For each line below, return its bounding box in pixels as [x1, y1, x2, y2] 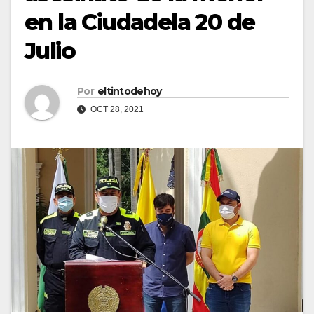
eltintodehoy [97, 85, 162, 98]
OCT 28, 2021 [88, 104, 144, 115]
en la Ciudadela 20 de [25, 8, 255, 36]
